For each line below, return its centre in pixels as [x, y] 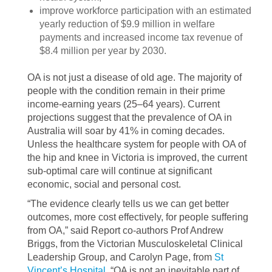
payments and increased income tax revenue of [141, 37]
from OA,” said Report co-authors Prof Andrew [125, 230]
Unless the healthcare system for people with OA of [137, 144]
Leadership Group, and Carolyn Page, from [121, 257]
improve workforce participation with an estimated [145, 11]
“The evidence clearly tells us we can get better [128, 204]
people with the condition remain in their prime [126, 91]
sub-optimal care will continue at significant [120, 171]
